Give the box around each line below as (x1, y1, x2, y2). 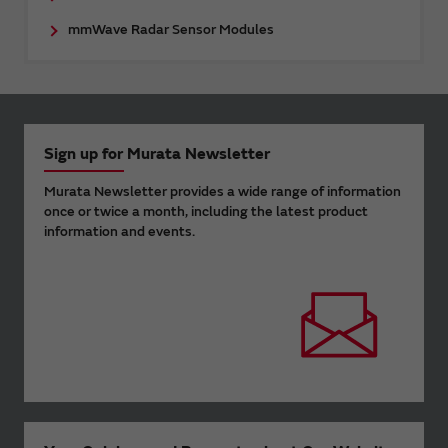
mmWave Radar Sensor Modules (68, 20, 274, 38)
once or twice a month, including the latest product (44, 202, 368, 220)
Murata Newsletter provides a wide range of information (44, 182, 401, 200)
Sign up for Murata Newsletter (44, 143, 270, 164)
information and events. (44, 222, 195, 240)
